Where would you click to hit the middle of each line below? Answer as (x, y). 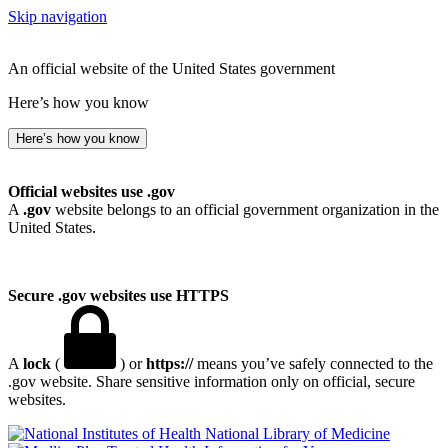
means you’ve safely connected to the (313, 363)
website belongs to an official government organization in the (245, 209)
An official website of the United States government (171, 68)
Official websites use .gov (91, 191)
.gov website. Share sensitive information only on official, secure (211, 381)
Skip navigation (57, 16)
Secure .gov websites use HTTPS (118, 295)
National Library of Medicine (297, 433)
